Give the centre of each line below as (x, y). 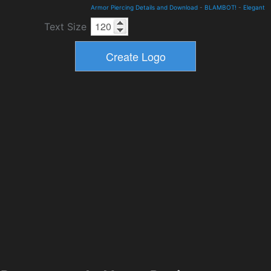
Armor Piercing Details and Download (144, 7)
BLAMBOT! (220, 7)
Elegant (254, 7)
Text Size (65, 27)
